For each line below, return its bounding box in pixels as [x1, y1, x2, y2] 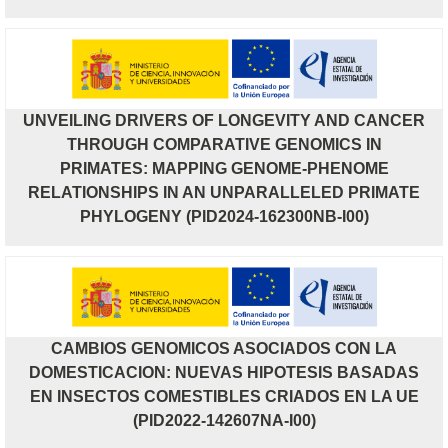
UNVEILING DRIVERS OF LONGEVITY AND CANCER [23, 111, 425, 129]
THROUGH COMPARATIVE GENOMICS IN [66, 135, 382, 153]
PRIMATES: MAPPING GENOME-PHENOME [59, 159, 389, 177]
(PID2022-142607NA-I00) [132, 411, 316, 429]
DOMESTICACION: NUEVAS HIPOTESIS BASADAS [29, 363, 419, 381]
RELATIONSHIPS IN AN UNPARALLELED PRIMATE [28, 183, 420, 201]
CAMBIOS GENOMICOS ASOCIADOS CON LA [51, 339, 397, 357]
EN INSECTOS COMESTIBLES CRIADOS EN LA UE [29, 387, 419, 405]
